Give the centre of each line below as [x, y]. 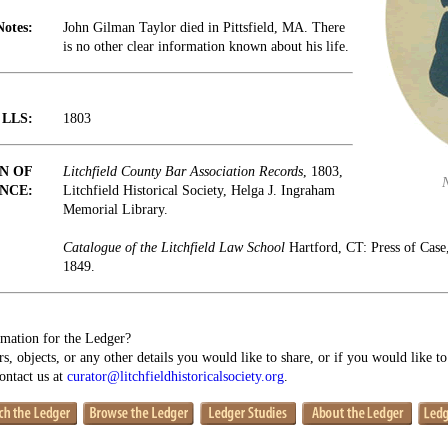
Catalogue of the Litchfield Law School [176, 247]
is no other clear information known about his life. [206, 46]
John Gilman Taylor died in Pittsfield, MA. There [204, 27]
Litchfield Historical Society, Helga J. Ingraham [199, 190]
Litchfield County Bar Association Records [183, 171]
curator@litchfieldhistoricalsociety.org [175, 376]
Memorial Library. [115, 209]
